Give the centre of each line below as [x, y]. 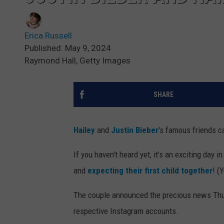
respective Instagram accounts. [126, 211]
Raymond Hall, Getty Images [77, 61]
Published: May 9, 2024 [68, 48]
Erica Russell [48, 36]
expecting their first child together [150, 171]
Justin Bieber [135, 130]
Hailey [84, 130]
